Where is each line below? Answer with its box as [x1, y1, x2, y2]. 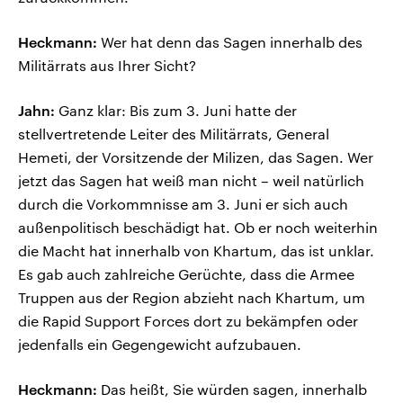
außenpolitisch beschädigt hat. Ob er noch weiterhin [18, 219, 378, 237]
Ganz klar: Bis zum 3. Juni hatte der [55, 102, 297, 120]
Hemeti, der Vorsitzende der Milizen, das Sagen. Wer [18, 148, 373, 166]
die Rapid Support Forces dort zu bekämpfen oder [18, 312, 358, 330]
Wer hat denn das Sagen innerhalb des [97, 33, 363, 51]
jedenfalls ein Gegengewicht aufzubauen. [18, 336, 301, 354]
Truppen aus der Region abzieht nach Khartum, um [18, 289, 365, 307]
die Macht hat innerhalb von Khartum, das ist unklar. [18, 242, 374, 260]
